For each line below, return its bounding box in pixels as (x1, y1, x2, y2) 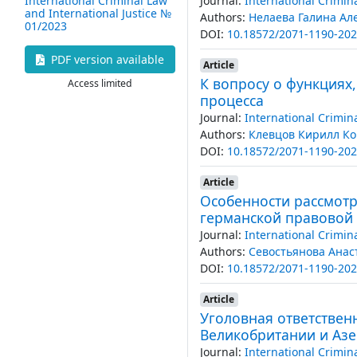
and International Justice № (25, 5, 171, 21)
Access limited (67, 76, 132, 90)
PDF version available (47, 51, 164, 67)
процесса (199, 90, 264, 110)
